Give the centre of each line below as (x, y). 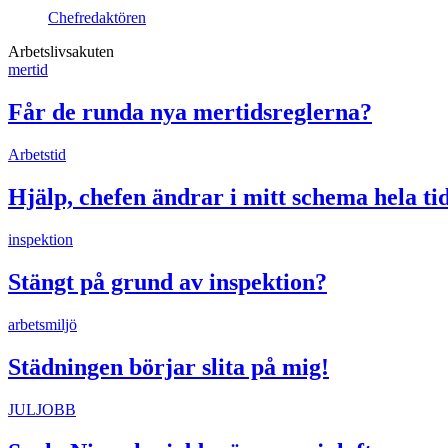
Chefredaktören (97, 18)
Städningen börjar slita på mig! (168, 366)
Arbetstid (37, 155)
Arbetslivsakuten (61, 52)
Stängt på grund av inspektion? (167, 281)
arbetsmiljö (42, 324)
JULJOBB (42, 409)
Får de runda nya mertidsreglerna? (190, 112)
